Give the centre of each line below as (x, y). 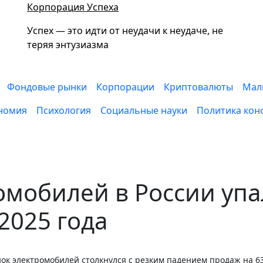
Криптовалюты (199, 87)
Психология (64, 110)
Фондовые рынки (47, 87)
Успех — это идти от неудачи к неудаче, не (125, 31)
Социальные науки (144, 110)
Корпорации (126, 87)
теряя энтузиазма (68, 45)
